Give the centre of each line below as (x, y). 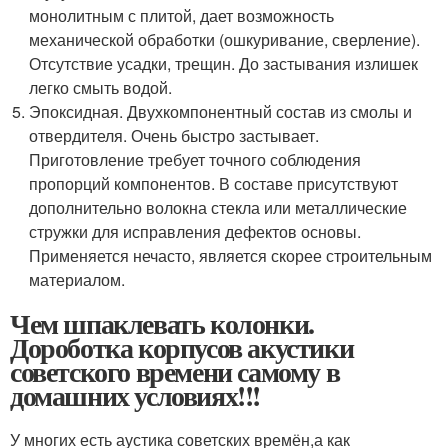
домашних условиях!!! (135, 395)
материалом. (77, 279)
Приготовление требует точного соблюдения (195, 159)
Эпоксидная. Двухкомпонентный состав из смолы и (221, 111)
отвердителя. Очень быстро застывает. (174, 135)
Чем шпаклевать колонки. (162, 323)
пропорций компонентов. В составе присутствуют (214, 183)
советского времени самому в (175, 371)
